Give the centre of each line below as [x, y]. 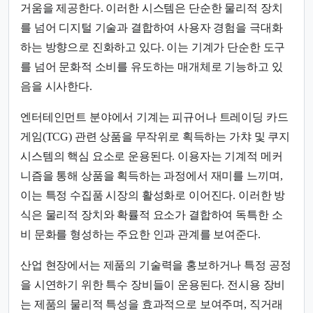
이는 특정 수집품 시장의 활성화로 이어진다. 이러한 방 [153, 195]
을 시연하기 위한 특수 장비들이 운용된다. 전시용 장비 [153, 284]
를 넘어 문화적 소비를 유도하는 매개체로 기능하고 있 [152, 66]
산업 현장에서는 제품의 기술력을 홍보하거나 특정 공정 [156, 265]
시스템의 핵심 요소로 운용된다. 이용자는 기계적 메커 [152, 156]
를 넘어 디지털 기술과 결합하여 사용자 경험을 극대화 [152, 27]
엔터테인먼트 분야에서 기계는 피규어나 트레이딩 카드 [154, 117]
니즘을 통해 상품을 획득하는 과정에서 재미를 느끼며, [152, 175]
